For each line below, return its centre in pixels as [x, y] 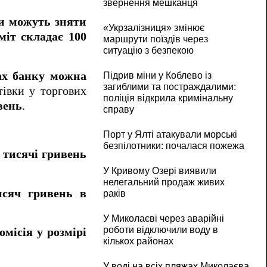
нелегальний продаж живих [164, 182]
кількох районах [138, 241]
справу [118, 110]
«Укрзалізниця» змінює [153, 28]
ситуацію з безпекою [148, 51]
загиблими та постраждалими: [169, 87]
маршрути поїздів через [155, 39]
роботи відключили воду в [160, 230]
